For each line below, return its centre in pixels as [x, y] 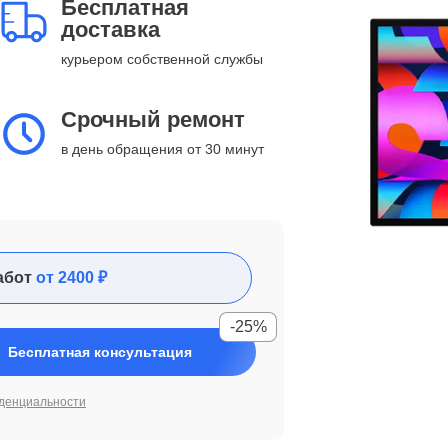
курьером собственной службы [162, 59]
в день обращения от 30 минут [162, 149]
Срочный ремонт [153, 119]
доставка [110, 29]
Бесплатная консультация [100, 352]
